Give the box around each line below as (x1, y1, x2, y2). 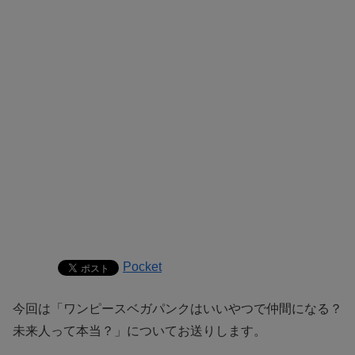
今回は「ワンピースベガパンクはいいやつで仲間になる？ (13, 301, 342, 315)
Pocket (123, 259, 162, 273)
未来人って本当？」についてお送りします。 (13, 323, 266, 338)
